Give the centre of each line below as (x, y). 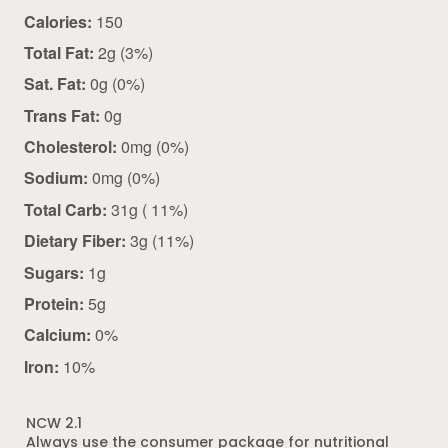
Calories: (58, 21)
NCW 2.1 (54, 424)
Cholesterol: (70, 147)
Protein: (54, 304)
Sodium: (56, 178)
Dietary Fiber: (75, 241)
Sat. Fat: (55, 84)
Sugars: (54, 272)
